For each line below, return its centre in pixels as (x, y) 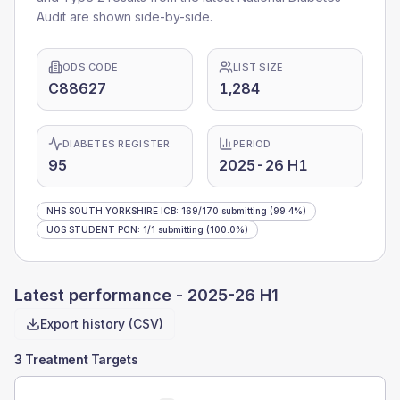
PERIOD (252, 144)
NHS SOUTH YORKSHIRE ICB (111, 211)
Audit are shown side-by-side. (125, 17)
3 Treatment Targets (76, 359)
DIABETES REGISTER (117, 144)
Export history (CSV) (102, 324)
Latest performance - (101, 295)
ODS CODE (91, 67)
